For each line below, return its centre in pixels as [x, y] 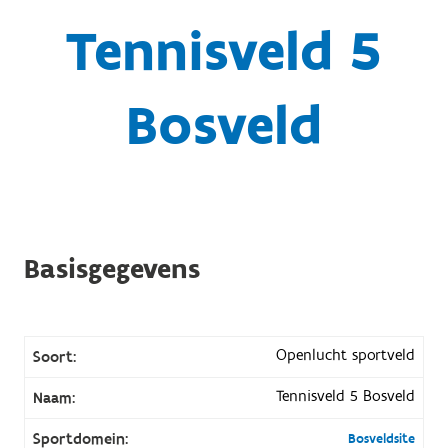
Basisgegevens [111, 269]
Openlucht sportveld [346, 354]
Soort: [54, 356]
